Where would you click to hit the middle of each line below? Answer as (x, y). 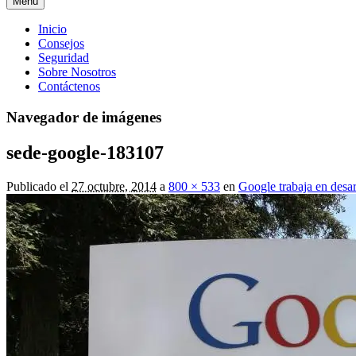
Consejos (61, 43)
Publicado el (37, 186)
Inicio (52, 29)
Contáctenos (69, 86)
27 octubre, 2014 (114, 186)
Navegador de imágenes (84, 117)
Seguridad (64, 58)
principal (35, 47)
